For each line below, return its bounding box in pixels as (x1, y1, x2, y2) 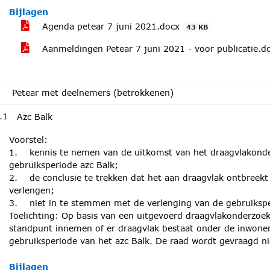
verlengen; (9, 185, 54, 195)
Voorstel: (9, 134, 48, 145)
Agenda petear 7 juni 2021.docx (39, 21, 183, 31)
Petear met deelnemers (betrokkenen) (12, 87, 174, 98)
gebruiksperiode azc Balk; (9, 160, 118, 170)
